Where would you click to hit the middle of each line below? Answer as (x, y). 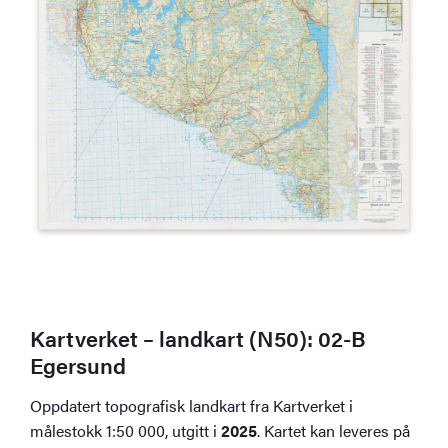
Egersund (78, 364)
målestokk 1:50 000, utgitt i (126, 430)
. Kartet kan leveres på (334, 430)
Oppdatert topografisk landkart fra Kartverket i (192, 405)
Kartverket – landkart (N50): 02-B (198, 337)
